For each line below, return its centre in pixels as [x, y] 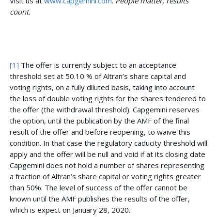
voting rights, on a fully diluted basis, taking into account [102, 87]
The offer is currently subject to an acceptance [98, 65]
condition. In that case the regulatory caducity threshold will [108, 143]
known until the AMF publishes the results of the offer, [100, 199]
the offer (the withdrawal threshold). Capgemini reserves [105, 109]
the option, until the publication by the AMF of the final [99, 121]
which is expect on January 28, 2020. [70, 210]
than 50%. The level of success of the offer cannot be [99, 187]
